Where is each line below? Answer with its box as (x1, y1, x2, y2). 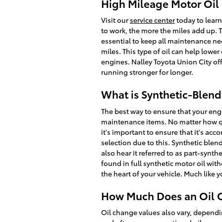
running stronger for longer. (101, 67, 193, 77)
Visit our (101, 15, 130, 25)
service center (130, 15, 175, 25)
